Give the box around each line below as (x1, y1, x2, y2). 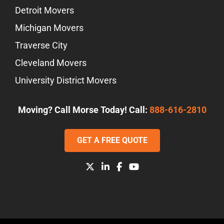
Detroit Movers (15, 4, 74, 15)
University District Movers (15, 74, 116, 85)
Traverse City (15, 39, 67, 50)
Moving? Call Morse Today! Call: (17, 104, 149, 115)
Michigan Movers (15, 22, 83, 33)
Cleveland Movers (15, 57, 86, 68)
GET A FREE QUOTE (76, 135, 147, 145)
